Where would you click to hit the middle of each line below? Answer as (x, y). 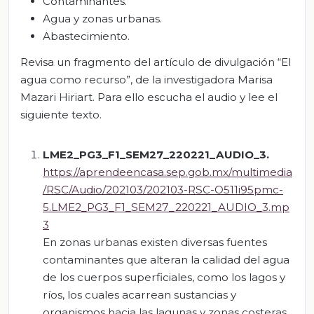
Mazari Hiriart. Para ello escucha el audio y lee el (149, 97)
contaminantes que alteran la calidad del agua (166, 260)
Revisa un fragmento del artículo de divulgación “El (156, 62)
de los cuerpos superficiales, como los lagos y (164, 278)
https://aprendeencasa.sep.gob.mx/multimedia (168, 172)
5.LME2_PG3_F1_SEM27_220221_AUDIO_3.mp (166, 207)
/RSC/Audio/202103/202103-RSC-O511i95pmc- (163, 190)
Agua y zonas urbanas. (102, 18)
